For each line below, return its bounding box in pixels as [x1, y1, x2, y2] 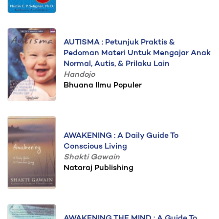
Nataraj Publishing [64, 164, 133, 173]
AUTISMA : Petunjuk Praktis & [64, 38, 175, 47]
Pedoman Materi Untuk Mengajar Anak [64, 49, 211, 58]
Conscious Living [64, 142, 127, 152]
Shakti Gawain [64, 153, 120, 162]
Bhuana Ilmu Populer [64, 81, 142, 90]
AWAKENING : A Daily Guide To [64, 131, 178, 141]
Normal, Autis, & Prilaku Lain [64, 60, 170, 69]
